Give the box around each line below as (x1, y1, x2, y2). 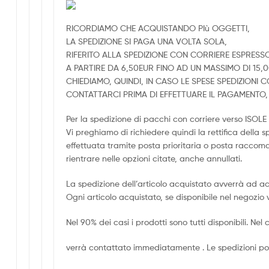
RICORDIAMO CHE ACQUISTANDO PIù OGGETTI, (66, 22, 250, 33)
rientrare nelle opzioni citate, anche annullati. (66, 153, 243, 164)
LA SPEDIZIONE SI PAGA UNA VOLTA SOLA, (66, 35, 228, 46)
